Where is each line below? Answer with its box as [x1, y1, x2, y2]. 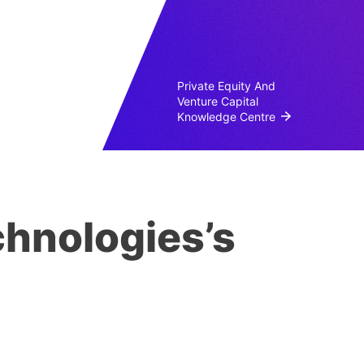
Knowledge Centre [177, 110, 275, 123]
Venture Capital [177, 94, 258, 108]
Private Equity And [177, 79, 275, 93]
